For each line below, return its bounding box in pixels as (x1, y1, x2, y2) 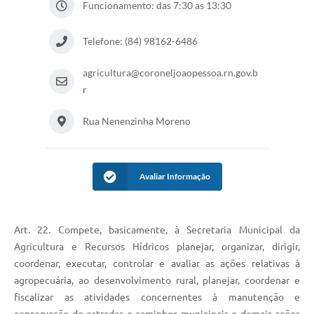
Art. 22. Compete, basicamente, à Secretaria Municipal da (14, 224, 300, 236)
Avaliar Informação (139, 171, 210, 182)
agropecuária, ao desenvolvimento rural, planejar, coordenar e (14, 275, 300, 287)
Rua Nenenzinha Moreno (82, 115, 191, 128)
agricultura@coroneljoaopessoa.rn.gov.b (82, 67, 258, 79)
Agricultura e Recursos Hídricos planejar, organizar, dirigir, (14, 241, 300, 253)
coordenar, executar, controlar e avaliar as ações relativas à (14, 258, 300, 270)
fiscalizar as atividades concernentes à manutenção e (14, 292, 300, 303)
